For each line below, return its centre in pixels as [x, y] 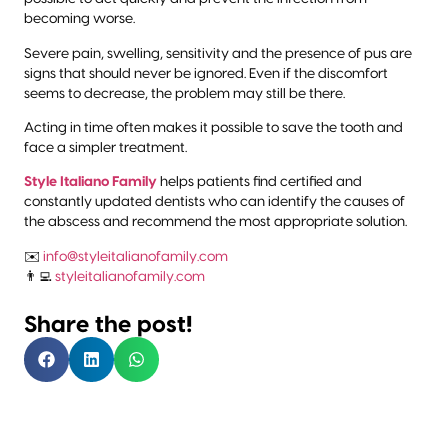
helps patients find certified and [259, 182]
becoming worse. [79, 19]
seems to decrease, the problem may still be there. [184, 93]
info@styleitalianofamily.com [135, 256]
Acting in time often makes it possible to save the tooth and [213, 127]
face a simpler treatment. [105, 147]
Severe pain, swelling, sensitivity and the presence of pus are [218, 53]
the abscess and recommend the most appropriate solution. [215, 222]
